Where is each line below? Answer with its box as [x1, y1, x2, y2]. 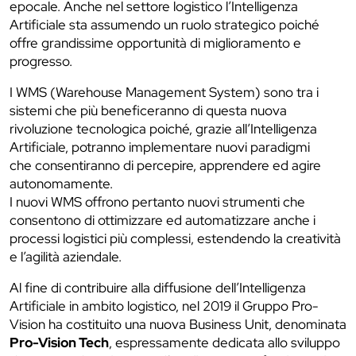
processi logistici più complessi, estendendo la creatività [10, 230, 341, 247]
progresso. [10, 52, 72, 70]
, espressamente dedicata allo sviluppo [109, 334, 340, 351]
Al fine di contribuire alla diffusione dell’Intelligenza [10, 279, 306, 296]
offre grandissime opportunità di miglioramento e [10, 34, 301, 52]
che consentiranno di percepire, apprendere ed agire [10, 157, 321, 174]
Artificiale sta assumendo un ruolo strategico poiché [10, 16, 319, 33]
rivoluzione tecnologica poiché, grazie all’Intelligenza [10, 120, 317, 137]
